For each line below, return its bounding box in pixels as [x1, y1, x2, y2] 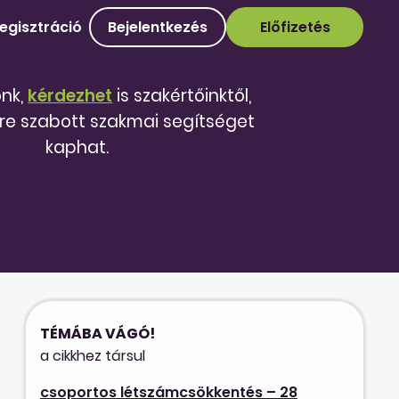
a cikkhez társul [39, 345, 145, 366]
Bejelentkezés [108, 17, 208, 37]
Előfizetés [259, 17, 330, 37]
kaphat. [45, 135, 110, 159]
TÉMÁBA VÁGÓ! [39, 322, 155, 344]
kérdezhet [28, 84, 113, 108]
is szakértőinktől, [112, 84, 252, 108]
